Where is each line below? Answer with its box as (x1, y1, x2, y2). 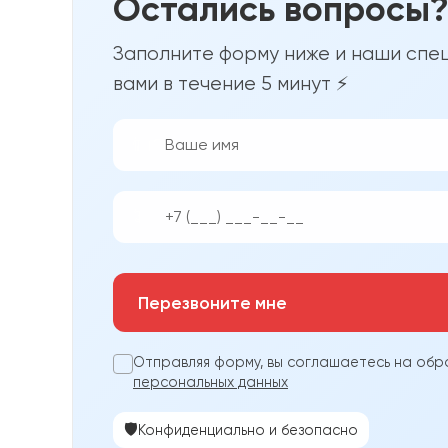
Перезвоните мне (138, 291, 287, 313)
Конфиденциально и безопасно (138, 422, 358, 439)
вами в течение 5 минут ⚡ (113, 72, 348, 96)
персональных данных (133, 374, 288, 391)
